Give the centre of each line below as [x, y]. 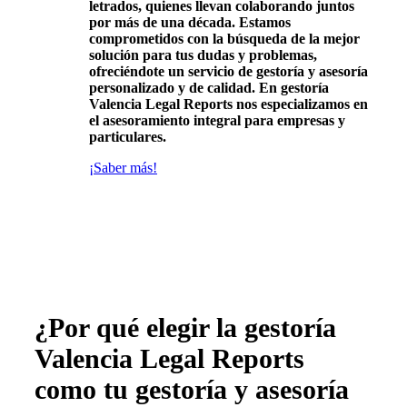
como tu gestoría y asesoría [192, 389]
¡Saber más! [123, 167]
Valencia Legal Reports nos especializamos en [228, 104]
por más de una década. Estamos [189, 22]
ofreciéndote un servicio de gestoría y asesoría [228, 71]
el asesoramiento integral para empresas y [217, 120]
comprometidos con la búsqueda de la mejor [224, 38]
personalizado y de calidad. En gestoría [208, 87]
